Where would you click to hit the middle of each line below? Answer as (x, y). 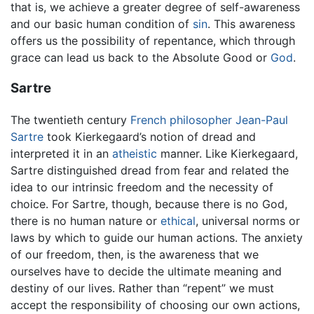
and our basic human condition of (102, 23)
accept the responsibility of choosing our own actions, (155, 305)
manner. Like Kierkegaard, (227, 154)
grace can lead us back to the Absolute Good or (141, 57)
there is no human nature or (86, 221)
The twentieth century (70, 120)
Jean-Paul (262, 120)
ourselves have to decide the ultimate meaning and (146, 272)
